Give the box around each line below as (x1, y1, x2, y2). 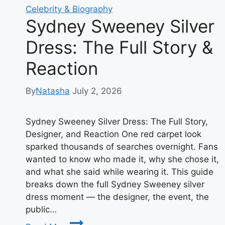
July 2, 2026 (72, 85, 122, 96)
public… (26, 204, 57, 214)
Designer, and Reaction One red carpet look (26, 129, 201, 139)
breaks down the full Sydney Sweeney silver (26, 179, 204, 189)
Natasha (36, 85, 70, 96)
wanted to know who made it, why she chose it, (26, 154, 219, 164)
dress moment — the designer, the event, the (26, 191, 209, 202)
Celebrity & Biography (26, 4, 113, 15)
